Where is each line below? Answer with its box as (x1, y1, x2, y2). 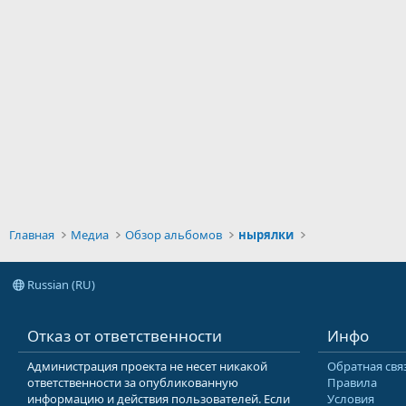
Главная (9, 227, 54, 243)
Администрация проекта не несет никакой (27, 358, 267, 374)
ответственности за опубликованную (27, 374, 238, 391)
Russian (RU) (24, 276, 95, 293)
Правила (327, 374, 377, 391)
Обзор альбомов (125, 227, 223, 243)
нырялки (238, 227, 295, 243)
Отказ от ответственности (27, 325, 222, 346)
